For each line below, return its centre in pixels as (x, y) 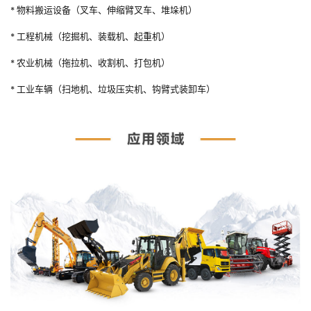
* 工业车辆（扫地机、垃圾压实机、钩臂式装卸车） (113, 90)
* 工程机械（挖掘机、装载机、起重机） (90, 37)
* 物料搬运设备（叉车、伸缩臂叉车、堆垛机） (104, 10)
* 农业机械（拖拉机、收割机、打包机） (90, 63)
